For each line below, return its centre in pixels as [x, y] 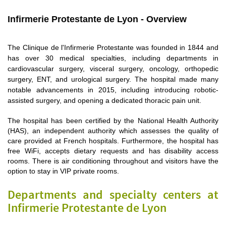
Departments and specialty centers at [113, 195]
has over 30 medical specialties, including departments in [113, 58]
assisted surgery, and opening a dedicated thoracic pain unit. [104, 101]
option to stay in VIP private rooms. [63, 171]
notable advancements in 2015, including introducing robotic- [113, 90]
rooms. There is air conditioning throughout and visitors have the [113, 161]
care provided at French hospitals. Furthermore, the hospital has [113, 141]
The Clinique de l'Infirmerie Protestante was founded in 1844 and [113, 48]
